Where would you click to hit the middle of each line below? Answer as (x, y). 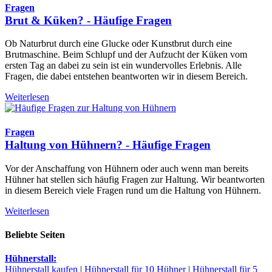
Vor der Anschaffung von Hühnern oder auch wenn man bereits (127, 168)
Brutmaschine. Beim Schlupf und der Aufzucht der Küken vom (126, 55)
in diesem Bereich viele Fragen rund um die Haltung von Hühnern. (133, 190)
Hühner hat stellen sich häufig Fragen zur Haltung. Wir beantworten (135, 179)
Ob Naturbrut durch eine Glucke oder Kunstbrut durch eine (118, 44)
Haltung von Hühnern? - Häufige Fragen (108, 145)
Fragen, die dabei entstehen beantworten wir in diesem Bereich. (126, 76)
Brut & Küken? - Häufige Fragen (88, 20)
